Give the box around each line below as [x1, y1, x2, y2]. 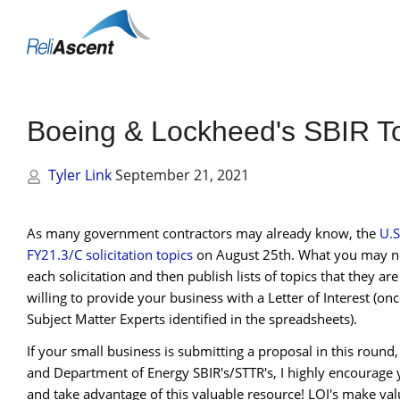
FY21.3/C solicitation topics [27, 246, 193, 264]
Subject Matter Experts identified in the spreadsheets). [27, 310, 357, 329]
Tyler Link [48, 165, 115, 186]
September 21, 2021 [115, 165, 249, 186]
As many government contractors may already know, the [27, 224, 379, 243]
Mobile [26, 31, 83, 51]
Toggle [26, 9, 82, 29]
